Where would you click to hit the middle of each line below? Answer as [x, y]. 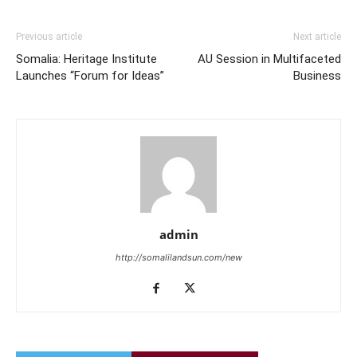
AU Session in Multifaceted [269, 59]
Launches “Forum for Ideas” [90, 76]
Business [317, 76]
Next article [317, 37]
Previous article [49, 37]
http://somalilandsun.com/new [178, 257]
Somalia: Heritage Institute [86, 59]
